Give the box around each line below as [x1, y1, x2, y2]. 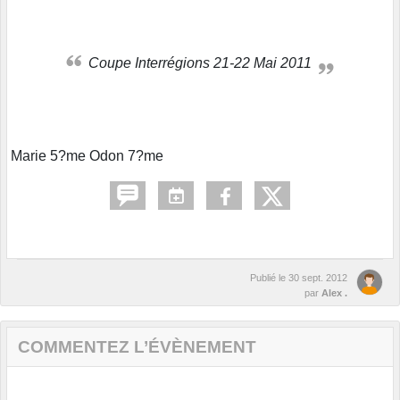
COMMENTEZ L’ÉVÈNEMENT [18, 337, 256, 356]
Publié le [250, 271, 288, 283]
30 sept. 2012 [288, 271, 347, 283]
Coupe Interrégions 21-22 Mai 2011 [99, 54, 312, 71]
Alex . [321, 287, 347, 298]
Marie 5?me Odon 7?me [11, 147, 163, 163]
